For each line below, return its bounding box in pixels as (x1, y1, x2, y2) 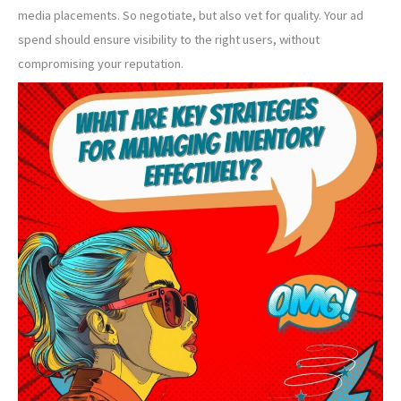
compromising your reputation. (18, 55, 183, 72)
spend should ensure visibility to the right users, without (18, 30, 320, 47)
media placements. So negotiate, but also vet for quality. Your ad (18, 6, 363, 23)
